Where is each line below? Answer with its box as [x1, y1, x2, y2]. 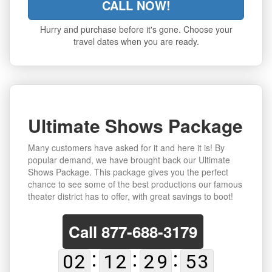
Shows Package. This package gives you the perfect [28, 166, 228, 178]
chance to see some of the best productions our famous [28, 178, 242, 191]
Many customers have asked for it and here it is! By [28, 141, 225, 154]
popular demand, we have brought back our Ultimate [28, 154, 230, 166]
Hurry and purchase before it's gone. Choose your [39, 23, 233, 36]
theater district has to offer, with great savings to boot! [28, 190, 233, 203]
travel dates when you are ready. [73, 35, 199, 48]
